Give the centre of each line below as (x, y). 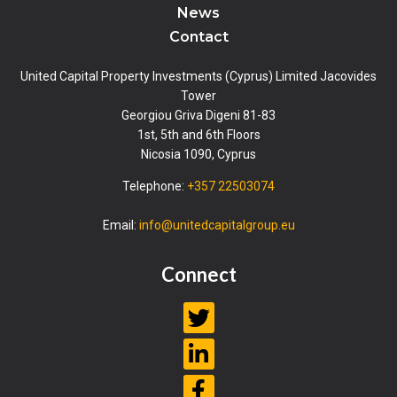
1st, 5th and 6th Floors (198, 135)
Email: (121, 226)
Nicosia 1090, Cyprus (198, 155)
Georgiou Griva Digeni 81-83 (198, 116)
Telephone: (155, 187)
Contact (198, 37)
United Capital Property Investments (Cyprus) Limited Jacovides (198, 77)
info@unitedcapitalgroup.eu (217, 226)
